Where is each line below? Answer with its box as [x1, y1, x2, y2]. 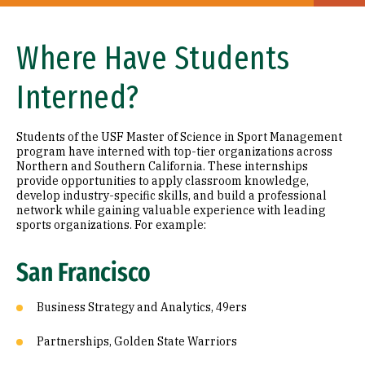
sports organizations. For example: [16, 218, 206, 233]
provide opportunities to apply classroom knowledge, [16, 174, 309, 189]
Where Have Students [16, 39, 290, 79]
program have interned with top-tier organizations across [16, 144, 332, 160]
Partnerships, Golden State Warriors [37, 334, 237, 350]
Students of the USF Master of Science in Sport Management [16, 130, 342, 145]
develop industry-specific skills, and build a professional [16, 188, 327, 204]
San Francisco [16, 257, 151, 288]
